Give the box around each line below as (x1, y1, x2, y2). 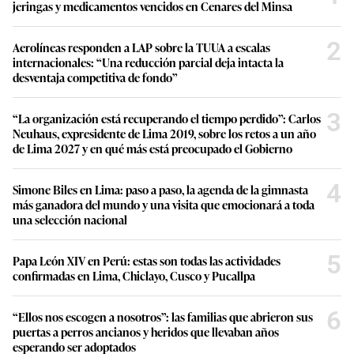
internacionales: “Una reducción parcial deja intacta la (13, 53, 284, 70)
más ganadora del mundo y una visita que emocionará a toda (13, 195, 314, 213)
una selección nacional (13, 210, 127, 228)
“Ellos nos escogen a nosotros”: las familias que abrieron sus (13, 307, 313, 325)
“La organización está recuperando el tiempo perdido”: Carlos (13, 109, 321, 126)
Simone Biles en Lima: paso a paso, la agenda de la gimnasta (13, 180, 308, 198)
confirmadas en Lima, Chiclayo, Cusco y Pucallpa (13, 266, 255, 284)
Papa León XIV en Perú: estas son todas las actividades (13, 251, 281, 269)
